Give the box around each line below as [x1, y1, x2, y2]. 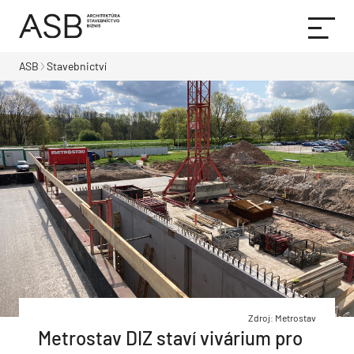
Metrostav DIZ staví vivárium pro [38, 326, 303, 349]
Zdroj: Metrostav [248, 311, 316, 323]
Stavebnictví [47, 59, 107, 73]
